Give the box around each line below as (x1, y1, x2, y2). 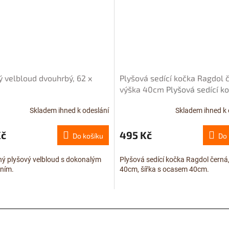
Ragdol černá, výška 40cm (120, 96, 217, 106)
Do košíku (73, 131, 103, 141)
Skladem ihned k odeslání (30, 106, 109, 114)
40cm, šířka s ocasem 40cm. (120, 165, 209, 174)
